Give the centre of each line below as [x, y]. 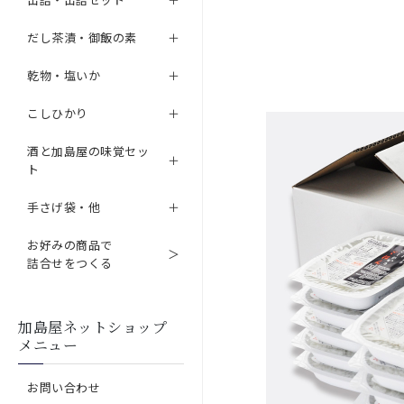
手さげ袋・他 [64, 207]
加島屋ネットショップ [92, 327]
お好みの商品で [70, 245]
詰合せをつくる [70, 263]
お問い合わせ [64, 387]
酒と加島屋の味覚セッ [88, 151]
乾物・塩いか [64, 75]
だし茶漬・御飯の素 [82, 37]
